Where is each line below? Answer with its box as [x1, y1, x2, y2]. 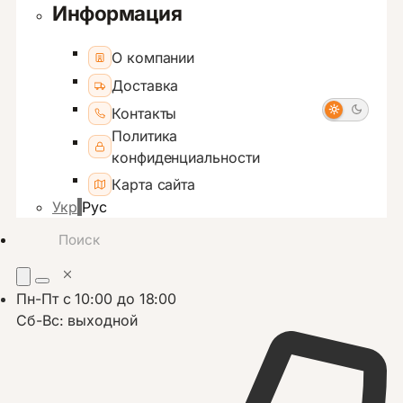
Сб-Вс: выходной [16, 311, 138, 330]
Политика [112, 127, 178, 146]
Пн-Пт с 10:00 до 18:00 [16, 290, 177, 309]
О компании [112, 49, 195, 67]
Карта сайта [112, 175, 196, 194]
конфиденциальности [112, 148, 260, 167]
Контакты [112, 104, 177, 123]
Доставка [112, 76, 179, 95]
